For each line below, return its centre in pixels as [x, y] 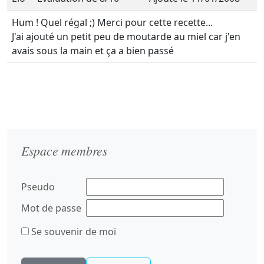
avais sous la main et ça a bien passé [93, 51]
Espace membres [64, 151]
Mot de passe [51, 208]
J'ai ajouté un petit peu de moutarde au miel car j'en [126, 37]
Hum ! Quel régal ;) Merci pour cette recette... [112, 22]
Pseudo [38, 187]
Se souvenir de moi [72, 232]
